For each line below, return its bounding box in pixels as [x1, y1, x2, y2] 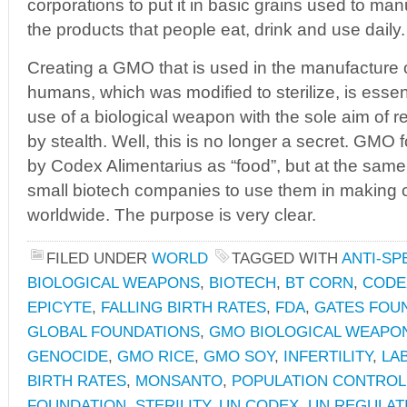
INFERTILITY [283, 347, 372, 365]
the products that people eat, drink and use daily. [27, 20, 405, 39]
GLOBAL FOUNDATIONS [27, 323, 200, 341]
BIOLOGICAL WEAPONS [27, 273, 200, 292]
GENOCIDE [27, 347, 108, 365]
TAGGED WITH [232, 249, 342, 267]
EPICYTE [27, 298, 92, 316]
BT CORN [285, 273, 353, 292]
